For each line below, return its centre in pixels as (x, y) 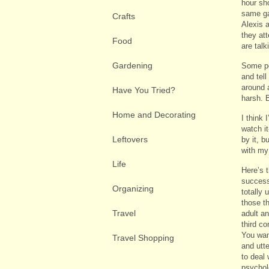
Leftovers (130, 139)
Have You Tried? (144, 90)
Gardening (132, 65)
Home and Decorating (154, 114)
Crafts (124, 16)
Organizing (133, 188)
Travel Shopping (143, 237)
